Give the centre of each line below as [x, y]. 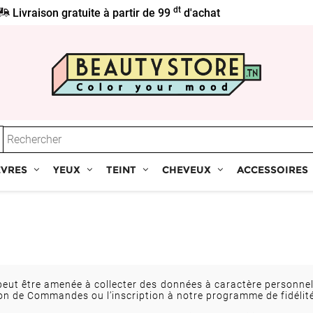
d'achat [201, 13]
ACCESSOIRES [272, 170]
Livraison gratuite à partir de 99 [92, 13]
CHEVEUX [187, 170]
